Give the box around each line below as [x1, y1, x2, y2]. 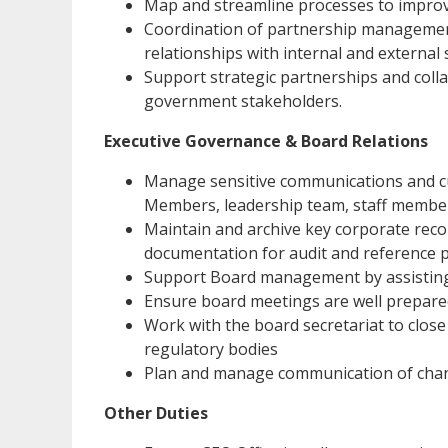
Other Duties [104, 402, 208, 425]
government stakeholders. [144, 90, 342, 113]
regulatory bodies [144, 338, 278, 361]
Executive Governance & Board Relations [104, 130, 428, 153]
